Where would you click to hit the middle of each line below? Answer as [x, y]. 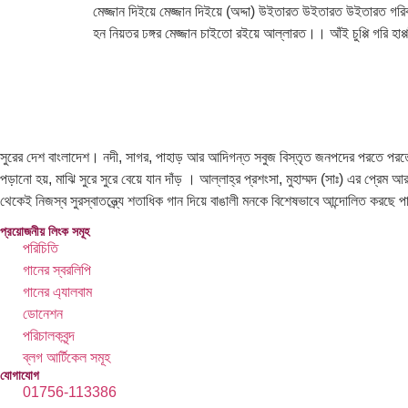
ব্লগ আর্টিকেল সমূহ [66, 357]
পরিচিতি [41, 248]
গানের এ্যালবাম [57, 291]
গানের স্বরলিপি [57, 270]
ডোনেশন [43, 313]
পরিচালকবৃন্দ [49, 335]
